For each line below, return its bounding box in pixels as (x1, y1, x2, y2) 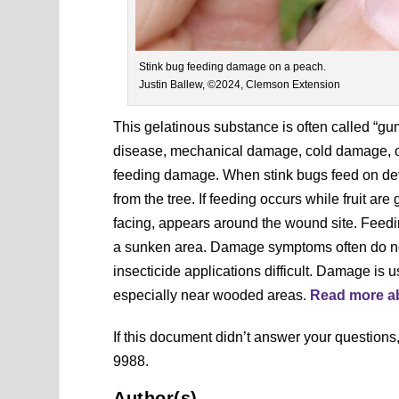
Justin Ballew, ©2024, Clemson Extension (138, 77, 340, 91)
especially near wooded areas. (113, 287, 311, 303)
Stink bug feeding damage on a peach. (138, 60, 326, 73)
